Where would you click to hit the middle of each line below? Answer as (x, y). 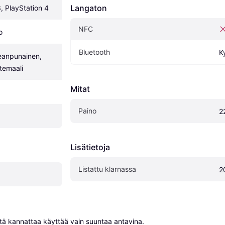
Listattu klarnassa (107, 169)
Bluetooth (94, 52)
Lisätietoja (90, 147)
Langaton (89, 8)
